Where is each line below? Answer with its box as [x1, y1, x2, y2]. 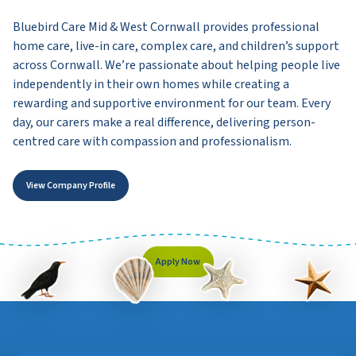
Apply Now [156, 254, 200, 269]
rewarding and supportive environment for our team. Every [13, 95, 331, 113]
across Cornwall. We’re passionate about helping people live [13, 56, 340, 75]
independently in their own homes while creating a [13, 75, 289, 94]
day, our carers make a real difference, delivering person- [13, 114, 315, 132]
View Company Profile [26, 179, 115, 193]
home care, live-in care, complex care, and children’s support [13, 37, 339, 56]
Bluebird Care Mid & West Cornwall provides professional [13, 18, 319, 37]
